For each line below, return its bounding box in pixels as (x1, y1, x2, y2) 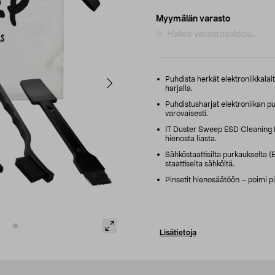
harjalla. (165, 84, 193, 92)
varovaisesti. (165, 109, 208, 117)
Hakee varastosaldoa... (167, 29, 257, 39)
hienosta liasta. (165, 134, 217, 142)
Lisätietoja (160, 228, 196, 236)
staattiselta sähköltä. (165, 160, 234, 168)
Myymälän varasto (156, 14, 230, 23)
